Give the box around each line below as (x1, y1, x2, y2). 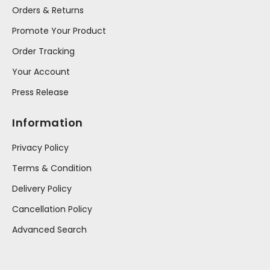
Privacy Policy (12, 141, 69, 154)
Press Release (12, 86, 69, 98)
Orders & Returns (12, 4, 84, 16)
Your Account (12, 65, 70, 78)
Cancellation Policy (12, 202, 92, 215)
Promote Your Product (12, 24, 106, 37)
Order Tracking (12, 45, 75, 57)
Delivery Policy (12, 182, 72, 195)
